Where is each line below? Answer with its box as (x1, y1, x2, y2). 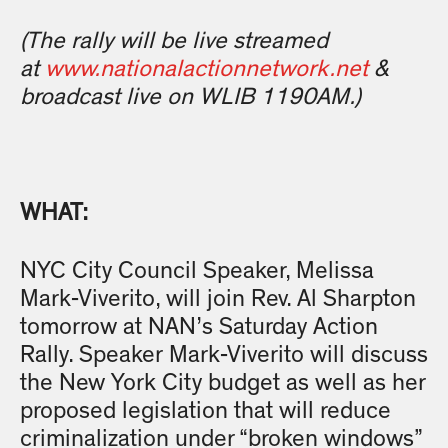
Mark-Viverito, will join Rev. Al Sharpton (20, 287, 416, 312)
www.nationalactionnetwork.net (45, 57, 368, 82)
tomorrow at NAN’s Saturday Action (20, 315, 378, 340)
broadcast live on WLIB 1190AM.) (20, 85, 361, 110)
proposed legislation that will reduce (20, 399, 391, 424)
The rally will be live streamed (26, 29, 328, 54)
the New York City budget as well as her (20, 371, 426, 396)
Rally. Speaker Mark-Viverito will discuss (20, 343, 428, 368)
